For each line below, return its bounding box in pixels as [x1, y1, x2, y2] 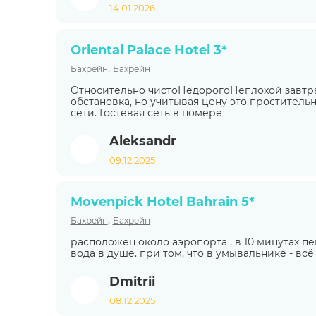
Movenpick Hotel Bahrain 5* [70, 194, 255, 209]
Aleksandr [109, 133, 176, 149]
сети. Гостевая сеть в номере [70, 106, 222, 119]
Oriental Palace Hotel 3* [70, 42, 227, 58]
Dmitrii [109, 274, 155, 289]
